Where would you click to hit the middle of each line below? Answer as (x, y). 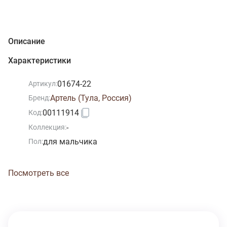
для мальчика (70, 141)
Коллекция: (47, 127)
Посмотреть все (39, 173)
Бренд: (39, 98)
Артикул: (43, 84)
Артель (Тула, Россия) (91, 98)
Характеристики (40, 60)
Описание (27, 41)
